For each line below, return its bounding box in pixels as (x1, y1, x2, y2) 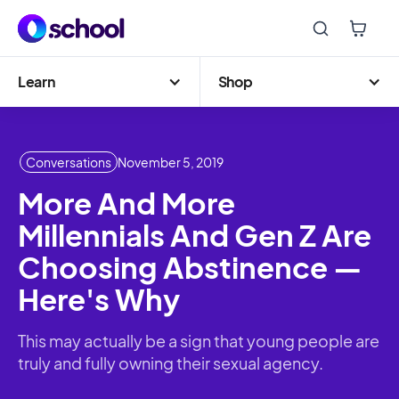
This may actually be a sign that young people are (18, 330, 379, 351)
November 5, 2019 (118, 154, 224, 170)
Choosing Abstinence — (18, 248, 362, 285)
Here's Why (18, 281, 180, 317)
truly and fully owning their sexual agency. (18, 353, 323, 373)
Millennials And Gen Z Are (18, 216, 371, 253)
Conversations (26, 154, 111, 170)
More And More (18, 184, 235, 221)
